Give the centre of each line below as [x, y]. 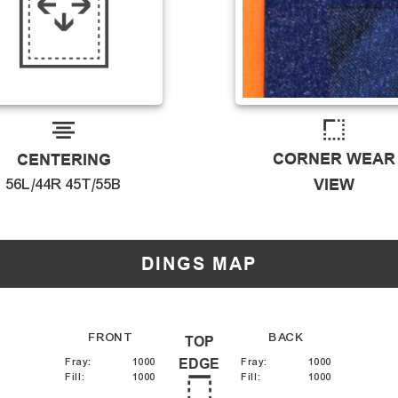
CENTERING [64, 160]
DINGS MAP [199, 264]
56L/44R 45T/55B [64, 185]
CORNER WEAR [334, 159]
